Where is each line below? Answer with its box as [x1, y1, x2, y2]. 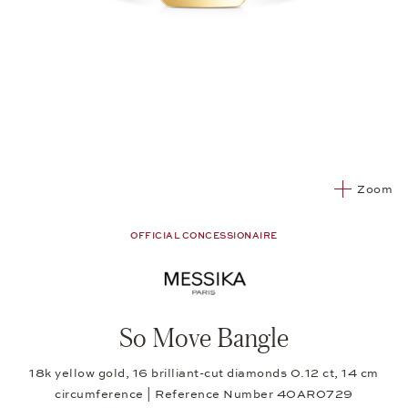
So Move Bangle [119, 321, 289, 354]
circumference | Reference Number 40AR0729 [55, 387, 353, 403]
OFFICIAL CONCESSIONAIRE [130, 229, 278, 241]
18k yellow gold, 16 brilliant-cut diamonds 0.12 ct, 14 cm [29, 366, 379, 382]
